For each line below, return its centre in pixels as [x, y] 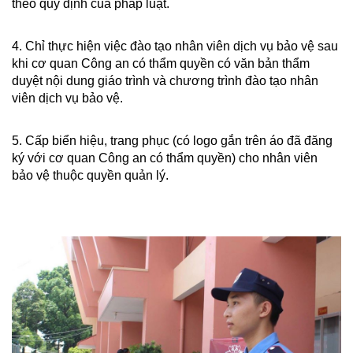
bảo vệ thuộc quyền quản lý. [90, 176]
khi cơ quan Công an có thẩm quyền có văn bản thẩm [161, 64]
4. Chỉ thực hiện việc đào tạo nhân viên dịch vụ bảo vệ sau [175, 46]
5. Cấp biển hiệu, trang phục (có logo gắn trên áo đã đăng [172, 141]
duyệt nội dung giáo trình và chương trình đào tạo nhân [165, 81]
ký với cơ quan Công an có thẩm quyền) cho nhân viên [165, 158]
